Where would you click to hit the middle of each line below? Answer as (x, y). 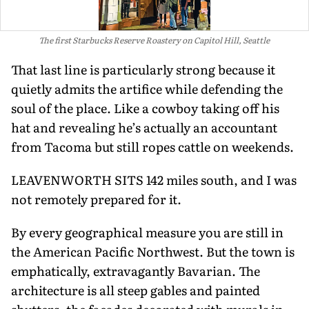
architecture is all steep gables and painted (136, 290)
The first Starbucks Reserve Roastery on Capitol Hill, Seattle (154, 40)
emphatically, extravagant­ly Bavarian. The (136, 270)
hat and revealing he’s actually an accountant (144, 127)
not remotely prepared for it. (96, 199)
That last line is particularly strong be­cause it (143, 69)
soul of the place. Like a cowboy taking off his (145, 108)
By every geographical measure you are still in (147, 232)
